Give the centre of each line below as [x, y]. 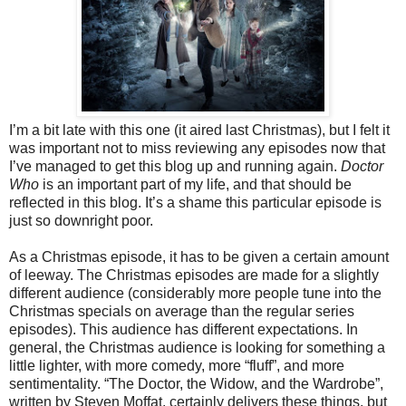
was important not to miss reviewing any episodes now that [197, 149]
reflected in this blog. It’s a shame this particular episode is [195, 203]
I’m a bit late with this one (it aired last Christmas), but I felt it [199, 130]
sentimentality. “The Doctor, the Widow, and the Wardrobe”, [196, 384]
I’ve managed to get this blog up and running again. [175, 167]
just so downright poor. [81, 221]
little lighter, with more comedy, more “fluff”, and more [177, 366]
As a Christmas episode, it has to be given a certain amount [199, 257]
